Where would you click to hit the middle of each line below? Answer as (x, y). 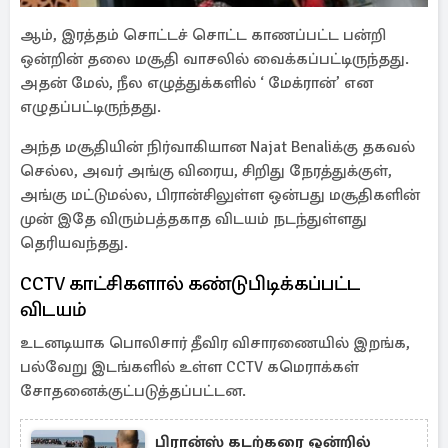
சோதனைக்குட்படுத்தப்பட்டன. (137, 391)
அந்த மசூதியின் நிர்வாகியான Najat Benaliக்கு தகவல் (217, 147)
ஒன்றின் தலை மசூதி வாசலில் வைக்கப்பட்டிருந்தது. (214, 59)
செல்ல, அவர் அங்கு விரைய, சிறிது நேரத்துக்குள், (206, 171)
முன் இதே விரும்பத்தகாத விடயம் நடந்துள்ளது (193, 219)
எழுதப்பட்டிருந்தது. (90, 107)
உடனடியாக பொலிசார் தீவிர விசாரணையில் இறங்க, (215, 343)
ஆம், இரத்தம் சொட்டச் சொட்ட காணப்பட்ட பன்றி (203, 35)
